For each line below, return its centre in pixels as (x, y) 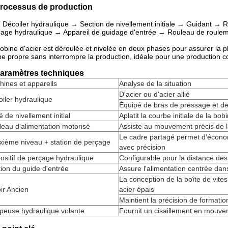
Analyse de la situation (155, 83)
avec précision (142, 147)
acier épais (137, 189)
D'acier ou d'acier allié (154, 94)
